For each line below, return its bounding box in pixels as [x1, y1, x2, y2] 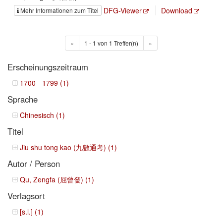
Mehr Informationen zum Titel [20, 5, 99, 14]
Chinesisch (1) [20, 110, 65, 120]
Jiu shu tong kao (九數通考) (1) [20, 142, 117, 152]
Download [161, 5, 192, 15]
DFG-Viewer [104, 5, 142, 15]
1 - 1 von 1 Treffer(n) [84, 38, 138, 47]
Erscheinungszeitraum [7, 60, 88, 73]
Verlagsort [7, 189, 45, 202]
